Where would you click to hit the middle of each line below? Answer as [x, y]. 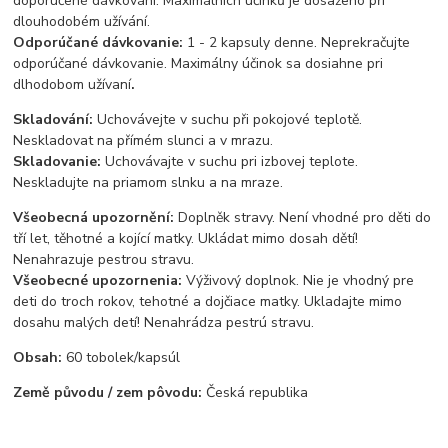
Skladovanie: [59, 161]
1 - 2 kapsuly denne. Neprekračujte [297, 42]
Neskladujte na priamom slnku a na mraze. [148, 182]
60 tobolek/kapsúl [121, 357]
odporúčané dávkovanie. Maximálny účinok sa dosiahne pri [198, 63]
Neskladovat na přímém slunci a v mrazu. [143, 140]
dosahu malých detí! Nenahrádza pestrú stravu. [164, 322]
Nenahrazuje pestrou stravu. [104, 259]
